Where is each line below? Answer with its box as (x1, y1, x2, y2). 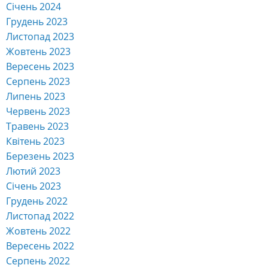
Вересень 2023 (6, 59, 74, 73)
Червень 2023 (6, 104, 70, 118)
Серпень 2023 (6, 74, 70, 88)
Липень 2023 (6, 89, 65, 103)
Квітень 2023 (6, 134, 65, 148)
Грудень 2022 (6, 194, 68, 208)
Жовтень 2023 (6, 44, 71, 58)
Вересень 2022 (6, 239, 74, 252)
